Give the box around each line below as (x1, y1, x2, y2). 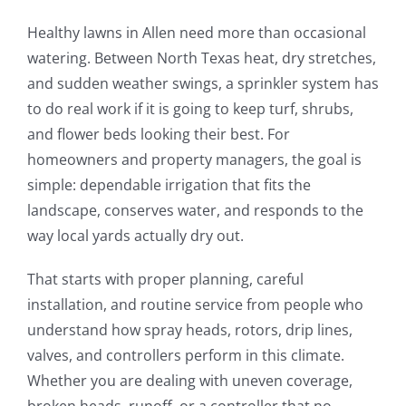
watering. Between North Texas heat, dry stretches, (26, 47, 376, 68)
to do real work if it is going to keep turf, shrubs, (26, 98, 353, 119)
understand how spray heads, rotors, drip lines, (26, 319, 353, 340)
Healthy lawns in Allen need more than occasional (26, 22, 366, 43)
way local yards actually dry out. (26, 225, 244, 246)
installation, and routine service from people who (26, 294, 363, 314)
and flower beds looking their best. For (26, 123, 290, 144)
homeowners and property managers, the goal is (26, 149, 362, 169)
